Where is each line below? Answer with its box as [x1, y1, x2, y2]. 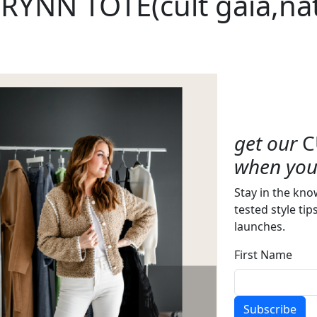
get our [234, 129, 297, 157]
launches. [234, 219, 285, 235]
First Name [234, 247, 292, 263]
